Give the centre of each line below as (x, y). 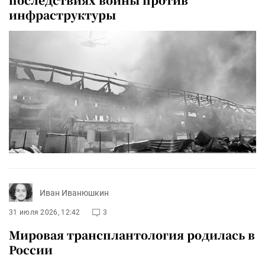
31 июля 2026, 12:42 (45, 213)
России (31, 250)
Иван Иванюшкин (74, 193)
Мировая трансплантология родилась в (132, 235)
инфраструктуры (62, 14)
